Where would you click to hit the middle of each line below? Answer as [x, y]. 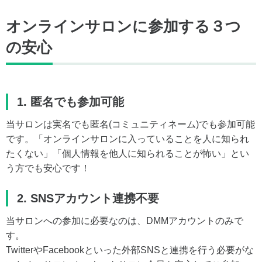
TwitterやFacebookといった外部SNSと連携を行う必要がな [130, 250]
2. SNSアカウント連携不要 [88, 198]
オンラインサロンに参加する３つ [123, 26]
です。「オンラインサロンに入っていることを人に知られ [127, 139]
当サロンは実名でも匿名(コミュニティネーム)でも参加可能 [130, 124]
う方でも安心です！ [48, 168]
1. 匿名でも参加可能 [70, 101]
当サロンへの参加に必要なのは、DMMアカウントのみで [125, 220]
